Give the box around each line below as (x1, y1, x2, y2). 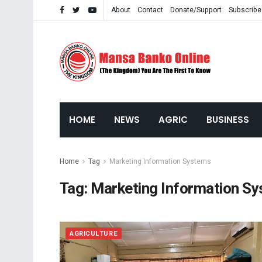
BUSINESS (206, 113, 249, 126)
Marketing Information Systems (109, 156, 211, 167)
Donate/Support (170, 5, 222, 15)
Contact (137, 5, 163, 15)
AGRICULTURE (70, 229, 118, 239)
